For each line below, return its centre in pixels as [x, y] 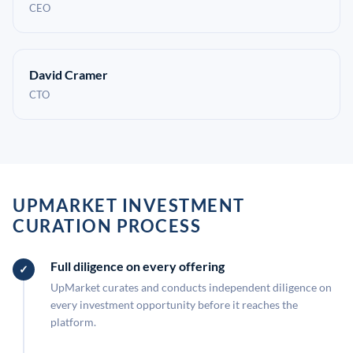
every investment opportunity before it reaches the [174, 305]
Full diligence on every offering [137, 266]
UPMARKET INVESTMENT [129, 205]
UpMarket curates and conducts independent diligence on [191, 287]
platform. [73, 322]
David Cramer [69, 74]
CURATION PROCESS [107, 226]
